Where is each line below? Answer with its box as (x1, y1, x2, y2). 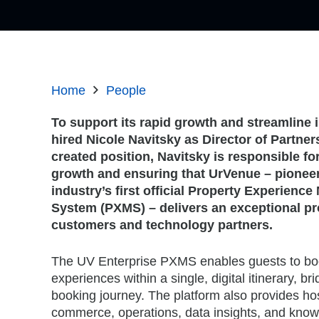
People (105, 83, 146, 98)
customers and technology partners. (51, 217, 273, 232)
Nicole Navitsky (86, 132, 181, 147)
